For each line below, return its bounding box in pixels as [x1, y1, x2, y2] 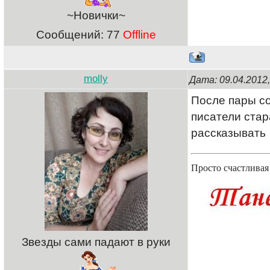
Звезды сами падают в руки [21, 236, 171, 248]
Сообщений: [36, 28, 107, 41]
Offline [122, 28, 156, 41]
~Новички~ [66, 9, 125, 22]
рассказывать [191, 127, 269, 139]
